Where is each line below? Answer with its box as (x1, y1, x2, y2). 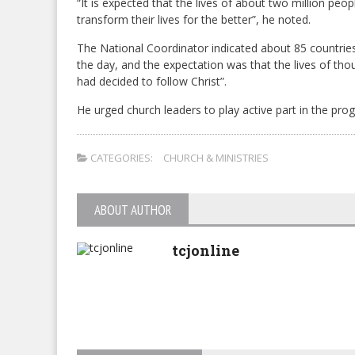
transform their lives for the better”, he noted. (77, 12, 311, 28)
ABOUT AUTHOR (94, 201, 171, 219)
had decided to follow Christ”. (77, 74, 227, 90)
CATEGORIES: (88, 151, 153, 166)
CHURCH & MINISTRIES (163, 151, 269, 166)
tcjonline (172, 241, 239, 261)
